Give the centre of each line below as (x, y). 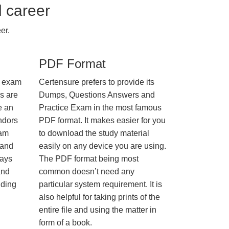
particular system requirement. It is (100, 184)
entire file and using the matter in (98, 210)
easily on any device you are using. (102, 146)
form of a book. (65, 223)
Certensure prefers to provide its (97, 82)
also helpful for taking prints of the (99, 197)
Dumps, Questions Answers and (97, 95)
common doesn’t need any (87, 171)
